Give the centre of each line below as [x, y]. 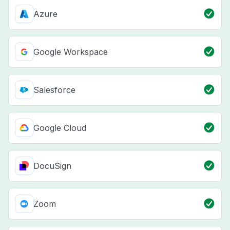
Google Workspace [71, 52]
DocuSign [52, 166]
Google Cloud [60, 128]
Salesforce [54, 90]
